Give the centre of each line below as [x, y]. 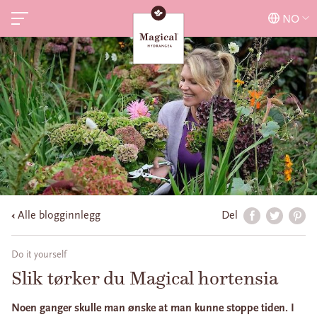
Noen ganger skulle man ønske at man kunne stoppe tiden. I [153, 308]
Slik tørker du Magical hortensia [145, 278]
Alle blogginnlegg [59, 215]
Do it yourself [39, 255]
